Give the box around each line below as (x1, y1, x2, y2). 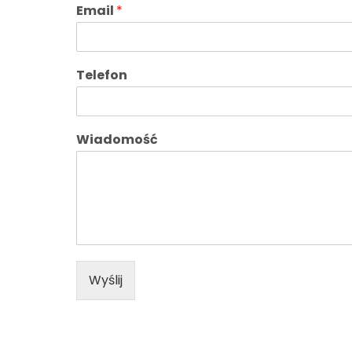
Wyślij (89, 270, 123, 289)
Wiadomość (76, 130, 158, 148)
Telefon (76, 65, 127, 84)
